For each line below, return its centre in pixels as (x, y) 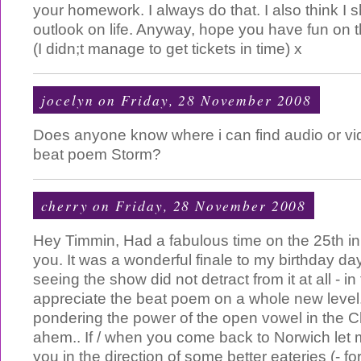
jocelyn (68, 100)
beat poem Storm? (97, 154)
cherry (65, 205)
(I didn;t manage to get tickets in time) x (168, 49)
